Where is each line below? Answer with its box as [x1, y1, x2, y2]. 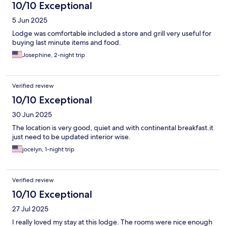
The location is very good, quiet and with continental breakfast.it [12, 123, 213, 133]
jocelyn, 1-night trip [22, 145, 75, 154]
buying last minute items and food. [12, 38, 121, 47]
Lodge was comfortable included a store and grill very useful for [12, 29, 211, 38]
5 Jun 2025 [12, 16, 47, 25]
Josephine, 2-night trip [22, 51, 85, 60]
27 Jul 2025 [12, 204, 48, 214]
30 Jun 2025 [12, 110, 52, 120]
